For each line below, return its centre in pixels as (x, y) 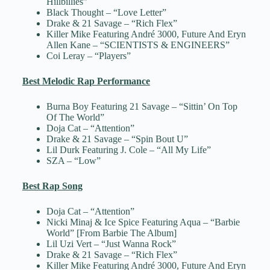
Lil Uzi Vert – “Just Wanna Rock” (111, 244)
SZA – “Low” (73, 161)
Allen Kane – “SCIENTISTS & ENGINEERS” (138, 45)
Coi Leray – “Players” (88, 56)
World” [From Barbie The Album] (111, 233)
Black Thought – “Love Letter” (106, 13)
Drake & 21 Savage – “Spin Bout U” (117, 139)
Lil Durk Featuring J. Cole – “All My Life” (128, 150)
